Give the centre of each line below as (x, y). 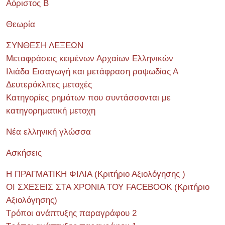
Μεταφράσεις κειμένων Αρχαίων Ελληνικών (90, 59)
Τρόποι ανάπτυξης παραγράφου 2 (71, 213)
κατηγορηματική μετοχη (51, 111)
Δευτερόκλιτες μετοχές (49, 85)
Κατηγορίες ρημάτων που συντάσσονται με (88, 98)
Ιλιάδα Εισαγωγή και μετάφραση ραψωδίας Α (92, 72)
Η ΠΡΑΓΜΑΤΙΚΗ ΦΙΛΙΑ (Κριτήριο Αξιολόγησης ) (96, 174)
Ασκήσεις (24, 153)
